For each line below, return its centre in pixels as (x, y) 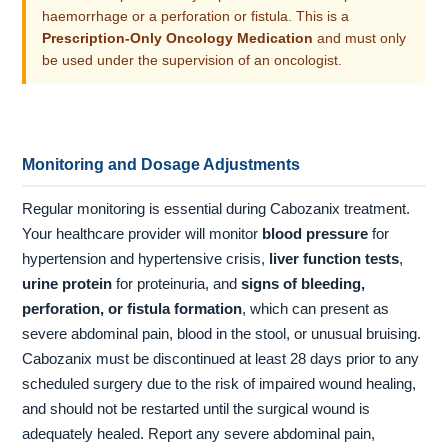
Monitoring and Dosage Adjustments (161, 165)
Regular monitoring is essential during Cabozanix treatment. (216, 209)
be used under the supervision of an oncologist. (192, 61)
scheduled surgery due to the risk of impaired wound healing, (219, 384)
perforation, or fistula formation (132, 309)
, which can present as (316, 309)
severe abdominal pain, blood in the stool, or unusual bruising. (222, 334)
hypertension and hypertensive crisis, (146, 259)
